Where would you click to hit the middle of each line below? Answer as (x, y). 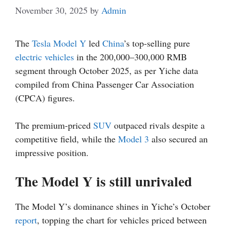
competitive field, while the (67, 139)
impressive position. (52, 152)
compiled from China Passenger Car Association (105, 84)
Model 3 (134, 139)
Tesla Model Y (59, 43)
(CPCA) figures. (45, 98)
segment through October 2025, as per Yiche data (107, 70)
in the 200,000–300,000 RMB (130, 56)
